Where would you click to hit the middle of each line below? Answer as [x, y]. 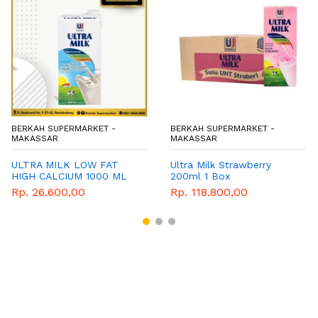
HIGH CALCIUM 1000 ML [69, 176]
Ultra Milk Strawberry [221, 165]
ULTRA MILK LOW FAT [65, 165]
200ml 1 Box [200, 176]
